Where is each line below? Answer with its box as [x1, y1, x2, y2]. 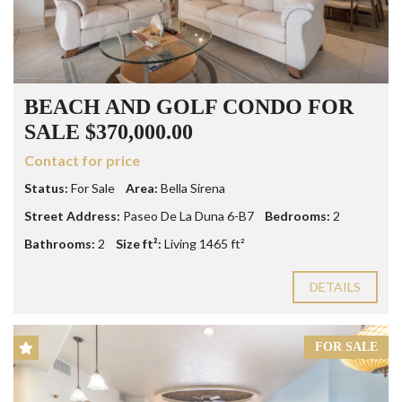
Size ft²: [116, 236, 162, 252]
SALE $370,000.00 [24, 120, 193, 144]
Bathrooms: [24, 236, 95, 252]
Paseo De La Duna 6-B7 [123, 208, 254, 224]
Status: [24, 180, 68, 197]
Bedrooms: [265, 208, 330, 224]
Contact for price [24, 152, 140, 170]
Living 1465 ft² [164, 236, 245, 252]
